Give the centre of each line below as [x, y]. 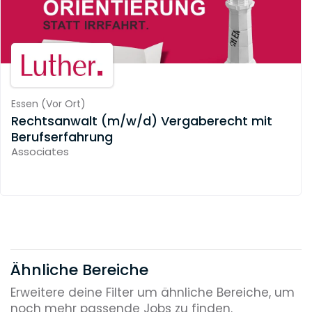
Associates [40, 151]
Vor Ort [63, 104]
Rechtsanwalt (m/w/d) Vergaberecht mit [142, 120]
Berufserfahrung [62, 136]
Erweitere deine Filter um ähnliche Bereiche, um [153, 293]
